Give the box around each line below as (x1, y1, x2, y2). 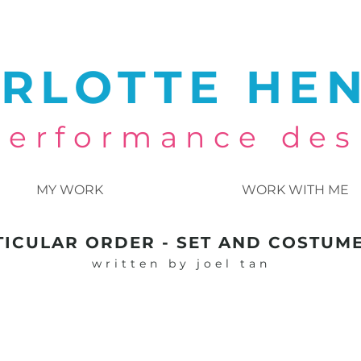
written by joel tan (92, 256, 271, 271)
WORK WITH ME (242, 182, 349, 197)
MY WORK (36, 182, 103, 197)
